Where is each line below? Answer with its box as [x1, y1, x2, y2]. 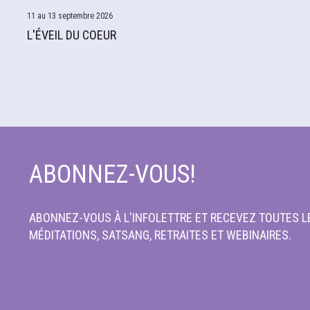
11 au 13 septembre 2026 [26, 11, 113, 21]
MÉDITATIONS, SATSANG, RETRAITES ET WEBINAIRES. [29, 228, 292, 243]
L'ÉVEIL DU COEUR [26, 28, 116, 43]
